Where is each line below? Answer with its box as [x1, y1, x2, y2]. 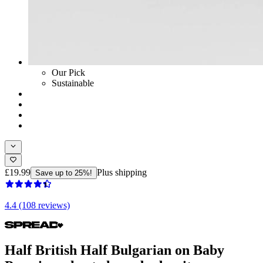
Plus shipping [97, 167, 147, 177]
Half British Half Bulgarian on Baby [5, 242, 224, 258]
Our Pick [52, 68, 85, 78]
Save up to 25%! [35, 168, 92, 177]
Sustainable [52, 78, 94, 89]
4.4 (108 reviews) [5, 200, 70, 210]
